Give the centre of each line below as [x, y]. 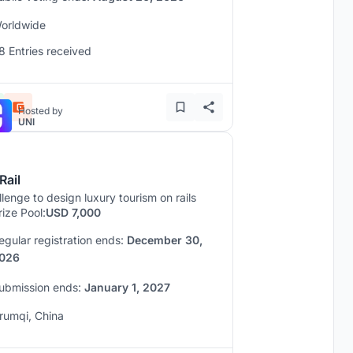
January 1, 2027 [127, 287]
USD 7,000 [73, 212]
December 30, [165, 240]
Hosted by [41, 111]
